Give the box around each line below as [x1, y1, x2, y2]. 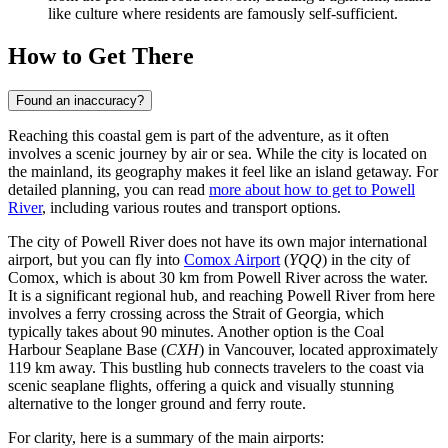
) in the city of [322, 250, 410, 268]
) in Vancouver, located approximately [199, 340, 438, 358]
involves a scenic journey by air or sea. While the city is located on [8, 144, 427, 162]
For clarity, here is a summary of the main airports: [8, 428, 324, 446]
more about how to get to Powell [209, 180, 415, 198]
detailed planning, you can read [8, 180, 209, 198]
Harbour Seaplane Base [8, 340, 157, 358]
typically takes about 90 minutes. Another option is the [8, 322, 354, 340]
